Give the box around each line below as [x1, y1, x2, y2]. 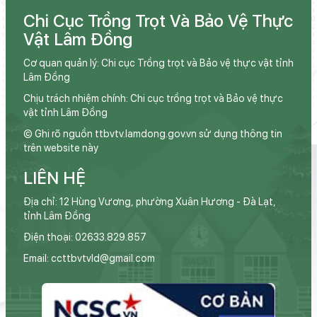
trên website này [23, 142, 98, 154]
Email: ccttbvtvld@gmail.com [23, 253, 155, 265]
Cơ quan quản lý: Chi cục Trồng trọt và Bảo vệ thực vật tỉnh [23, 57, 294, 69]
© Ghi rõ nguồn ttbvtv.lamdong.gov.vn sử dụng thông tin [23, 128, 282, 140]
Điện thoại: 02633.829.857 [23, 231, 146, 243]
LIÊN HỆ [23, 168, 86, 189]
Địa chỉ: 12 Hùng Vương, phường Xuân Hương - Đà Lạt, [23, 196, 276, 208]
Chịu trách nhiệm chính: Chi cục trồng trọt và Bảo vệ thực [23, 93, 283, 105]
